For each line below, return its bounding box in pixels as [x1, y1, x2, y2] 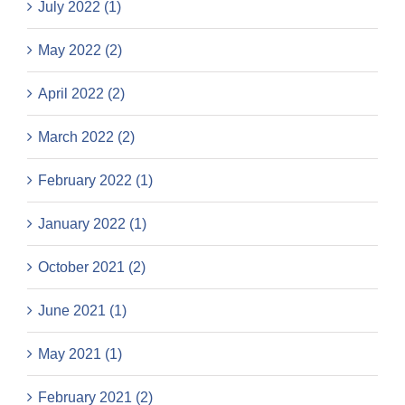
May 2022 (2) [38, 42, 122, 59]
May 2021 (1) [38, 346, 122, 363]
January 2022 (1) [38, 216, 146, 232]
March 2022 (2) [38, 129, 135, 146]
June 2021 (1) [38, 303, 127, 319]
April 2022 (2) [38, 86, 125, 102]
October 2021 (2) [38, 259, 146, 276]
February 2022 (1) [38, 173, 153, 189]
